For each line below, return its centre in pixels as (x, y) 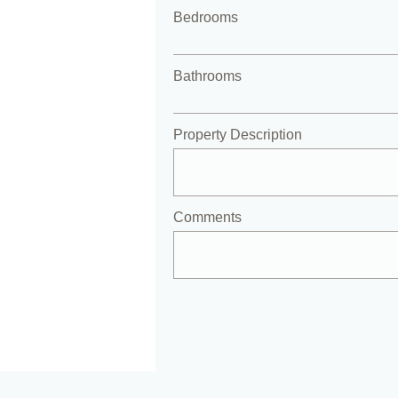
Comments (207, 217)
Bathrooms (207, 76)
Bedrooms (205, 17)
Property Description (237, 135)
